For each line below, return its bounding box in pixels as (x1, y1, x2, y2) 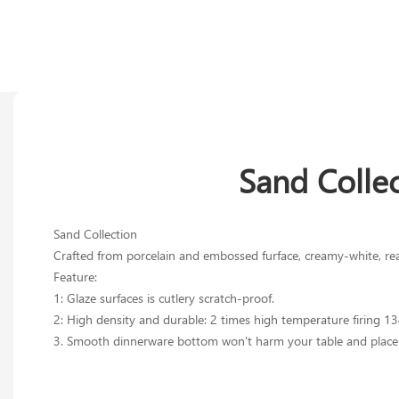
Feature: (53, 268, 97, 285)
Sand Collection (53, 225, 137, 242)
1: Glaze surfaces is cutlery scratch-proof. (53, 289, 274, 306)
